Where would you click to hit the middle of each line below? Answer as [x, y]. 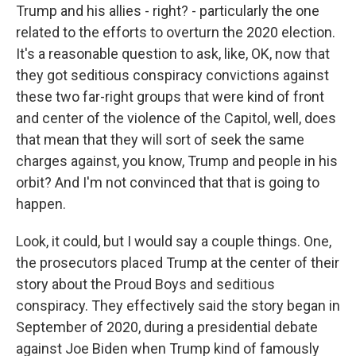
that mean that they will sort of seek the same [160, 139]
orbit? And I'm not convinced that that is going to [168, 182]
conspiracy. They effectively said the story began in [178, 306]
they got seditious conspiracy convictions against [172, 75]
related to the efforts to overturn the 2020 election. [176, 32]
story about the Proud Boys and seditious [145, 284]
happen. [41, 204]
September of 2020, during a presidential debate [167, 327]
